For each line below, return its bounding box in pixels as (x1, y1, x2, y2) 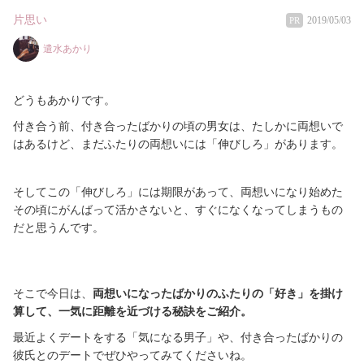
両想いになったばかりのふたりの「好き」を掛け (93, 288, 343, 301)
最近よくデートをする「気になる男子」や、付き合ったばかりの (13, 331, 343, 344)
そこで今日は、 (13, 288, 93, 301)
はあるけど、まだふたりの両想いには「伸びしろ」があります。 (13, 138, 343, 151)
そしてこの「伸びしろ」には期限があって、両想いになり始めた (13, 186, 343, 199)
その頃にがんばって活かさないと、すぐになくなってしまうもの (13, 204, 343, 217)
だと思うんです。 (13, 222, 104, 235)
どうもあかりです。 (13, 94, 115, 107)
